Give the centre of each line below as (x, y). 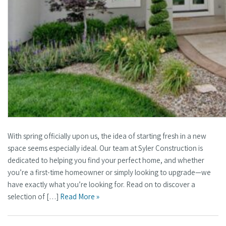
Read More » (80, 197)
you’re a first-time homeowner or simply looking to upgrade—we (109, 173)
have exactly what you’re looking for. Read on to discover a (101, 185)
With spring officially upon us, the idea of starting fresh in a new (107, 136)
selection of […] (34, 197)
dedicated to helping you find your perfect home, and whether (106, 160)
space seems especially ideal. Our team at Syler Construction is (105, 148)
